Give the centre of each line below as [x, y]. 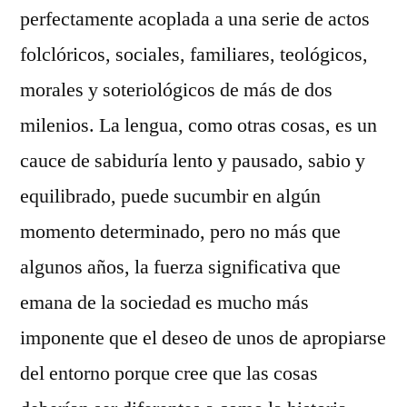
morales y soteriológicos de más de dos [176, 89]
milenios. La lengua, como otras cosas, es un [199, 125]
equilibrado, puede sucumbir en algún [170, 196]
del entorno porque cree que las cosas [169, 373]
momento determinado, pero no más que [180, 231]
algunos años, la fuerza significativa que [180, 267]
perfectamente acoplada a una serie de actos [195, 19]
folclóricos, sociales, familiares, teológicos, [194, 54]
